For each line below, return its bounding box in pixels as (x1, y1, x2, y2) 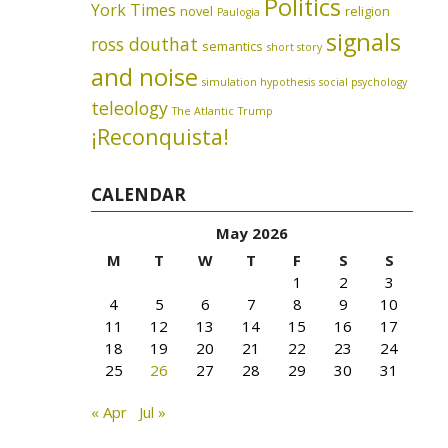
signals (326, 26, 402, 59)
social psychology (319, 75, 408, 90)
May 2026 (215, 223, 288, 244)
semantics (202, 37, 264, 56)
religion (345, 2, 391, 21)
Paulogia (217, 5, 261, 20)
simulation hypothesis (202, 75, 316, 90)
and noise (91, 61, 199, 94)
